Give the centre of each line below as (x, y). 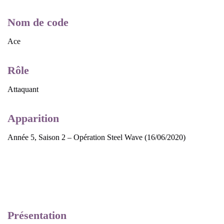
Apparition (33, 118)
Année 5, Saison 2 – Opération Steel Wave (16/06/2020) (96, 137)
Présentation (37, 215)
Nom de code (38, 22)
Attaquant (23, 89)
